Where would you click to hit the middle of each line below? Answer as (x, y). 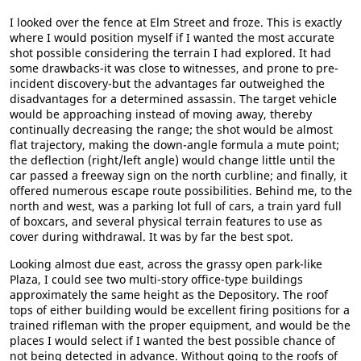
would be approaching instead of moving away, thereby (161, 114)
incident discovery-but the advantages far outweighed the (167, 83)
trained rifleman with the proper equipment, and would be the (180, 325)
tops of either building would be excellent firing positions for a (180, 310)
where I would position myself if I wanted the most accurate (172, 37)
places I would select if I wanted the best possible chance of (172, 340)
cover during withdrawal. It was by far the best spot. (151, 237)
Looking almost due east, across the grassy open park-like (166, 264)
